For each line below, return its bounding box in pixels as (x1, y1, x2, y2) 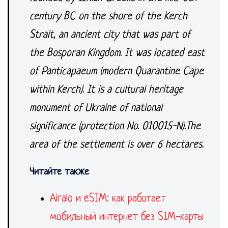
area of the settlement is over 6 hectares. (30, 139, 204, 151)
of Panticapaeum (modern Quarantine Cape (30, 66, 204, 77)
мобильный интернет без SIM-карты (50, 211, 204, 223)
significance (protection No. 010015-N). (30, 121, 186, 132)
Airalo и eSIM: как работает (50, 193, 166, 205)
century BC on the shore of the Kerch (30, 11, 187, 22)
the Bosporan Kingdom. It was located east (30, 47, 205, 59)
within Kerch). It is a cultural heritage (30, 84, 183, 96)
